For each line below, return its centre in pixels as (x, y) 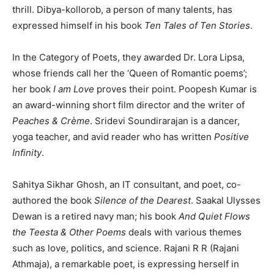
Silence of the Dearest (143, 201)
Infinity (27, 153)
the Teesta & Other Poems (69, 232)
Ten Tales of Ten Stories (197, 26)
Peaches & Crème (51, 121)
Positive (231, 137)
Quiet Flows (224, 217)
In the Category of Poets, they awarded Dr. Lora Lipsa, (128, 57)
